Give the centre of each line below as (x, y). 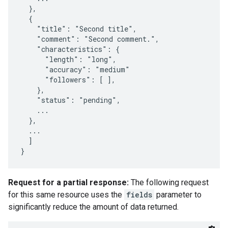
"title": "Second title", (79, 29)
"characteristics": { (70, 49)
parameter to (178, 195)
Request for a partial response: (68, 182)
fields (139, 195)
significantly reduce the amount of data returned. (93, 207)
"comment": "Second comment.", (90, 39)
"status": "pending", (70, 100)
